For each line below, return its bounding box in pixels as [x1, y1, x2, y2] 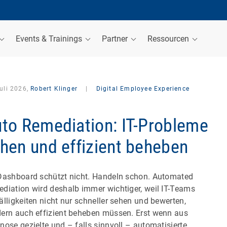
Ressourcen [147, 33, 191, 44]
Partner [102, 33, 130, 44]
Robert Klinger [30, 85, 78, 92]
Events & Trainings [16, 33, 84, 44]
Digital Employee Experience [94, 85, 190, 92]
